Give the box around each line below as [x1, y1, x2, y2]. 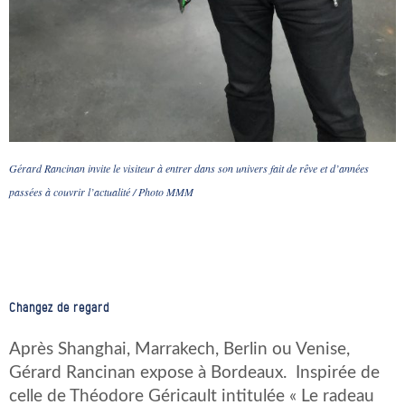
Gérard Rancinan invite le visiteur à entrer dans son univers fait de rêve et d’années [9, 160, 369, 175]
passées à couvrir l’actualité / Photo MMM [9, 184, 193, 199]
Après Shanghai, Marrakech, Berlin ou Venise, [9, 340, 350, 358]
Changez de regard [9, 299, 109, 316]
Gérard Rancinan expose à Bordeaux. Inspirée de [9, 363, 380, 381]
